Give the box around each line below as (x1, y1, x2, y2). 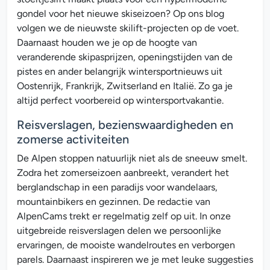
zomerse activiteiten (17, 132, 129, 146)
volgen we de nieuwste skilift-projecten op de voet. (17, 22, 239, 34)
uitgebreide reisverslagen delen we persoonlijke (17, 225, 221, 236)
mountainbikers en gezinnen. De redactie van (17, 196, 210, 207)
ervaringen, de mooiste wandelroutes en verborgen (17, 239, 235, 251)
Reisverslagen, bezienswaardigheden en (17, 118, 233, 132)
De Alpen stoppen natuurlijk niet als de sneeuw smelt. (17, 152, 247, 164)
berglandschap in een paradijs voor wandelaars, (17, 181, 218, 193)
